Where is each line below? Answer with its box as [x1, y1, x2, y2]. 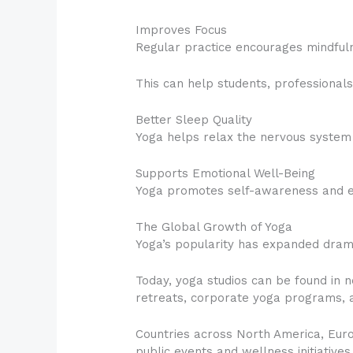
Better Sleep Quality [136, 112, 253, 127]
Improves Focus [136, 22, 228, 37]
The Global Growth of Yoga [136, 219, 293, 234]
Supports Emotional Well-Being [136, 165, 316, 180]
